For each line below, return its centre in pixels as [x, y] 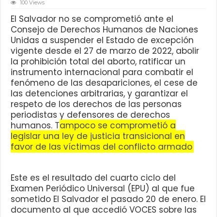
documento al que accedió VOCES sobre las [104, 210]
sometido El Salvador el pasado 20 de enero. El [108, 199]
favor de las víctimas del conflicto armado [102, 147]
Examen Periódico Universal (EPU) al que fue [103, 189]
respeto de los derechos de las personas [96, 104]
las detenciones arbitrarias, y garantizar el [100, 94]
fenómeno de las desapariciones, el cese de [104, 83]
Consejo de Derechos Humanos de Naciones [105, 30]
